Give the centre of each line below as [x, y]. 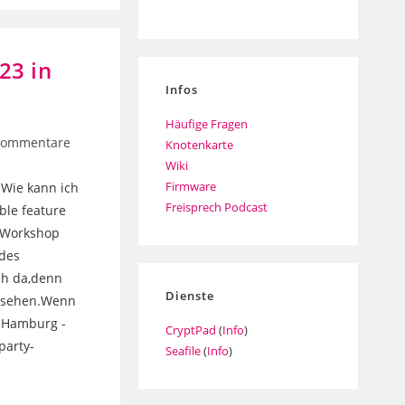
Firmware [190, 186]
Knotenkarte [199, 144]
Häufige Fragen [206, 123]
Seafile [183, 350]
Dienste [189, 295]
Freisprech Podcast [216, 207]
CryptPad [190, 330]
